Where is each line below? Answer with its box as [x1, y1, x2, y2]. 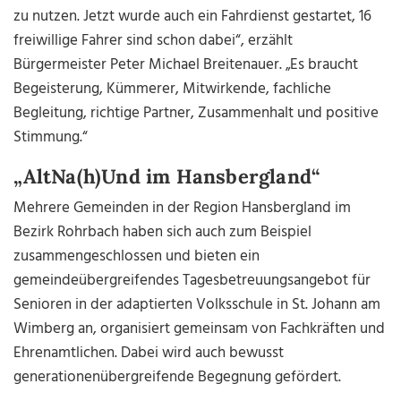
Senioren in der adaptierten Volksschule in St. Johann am [13, 293, 381, 318]
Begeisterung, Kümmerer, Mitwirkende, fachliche [13, 77, 332, 102]
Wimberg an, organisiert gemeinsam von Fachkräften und [13, 317, 386, 342]
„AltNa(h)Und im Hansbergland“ [13, 164, 320, 190]
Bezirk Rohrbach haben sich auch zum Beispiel [13, 220, 312, 245]
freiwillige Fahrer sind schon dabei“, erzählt [13, 29, 294, 54]
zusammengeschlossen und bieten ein [13, 244, 260, 269]
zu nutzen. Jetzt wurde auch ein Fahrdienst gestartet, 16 [13, 4, 372, 30]
